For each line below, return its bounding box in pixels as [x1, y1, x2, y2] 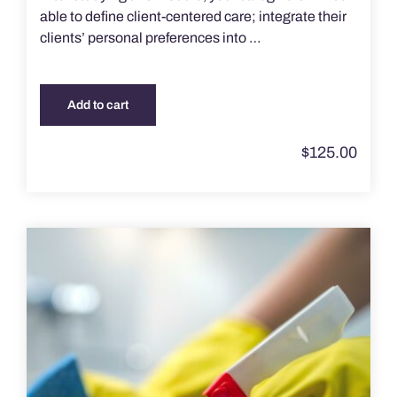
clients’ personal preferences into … [39, 30, 261, 46]
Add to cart [66, 98, 128, 113]
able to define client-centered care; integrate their [39, 9, 346, 25]
